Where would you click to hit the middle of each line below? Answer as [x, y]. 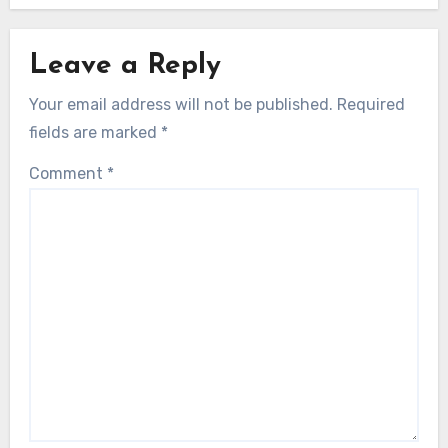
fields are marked [95, 132]
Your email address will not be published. [181, 104]
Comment [68, 173]
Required [371, 104]
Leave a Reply [125, 66]
